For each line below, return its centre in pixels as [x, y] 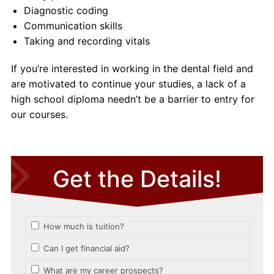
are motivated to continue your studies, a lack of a [128, 84]
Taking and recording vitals [87, 41]
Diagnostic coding [66, 10]
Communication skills [73, 26]
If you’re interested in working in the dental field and [132, 68]
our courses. [39, 114]
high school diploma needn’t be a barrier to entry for [132, 99]
